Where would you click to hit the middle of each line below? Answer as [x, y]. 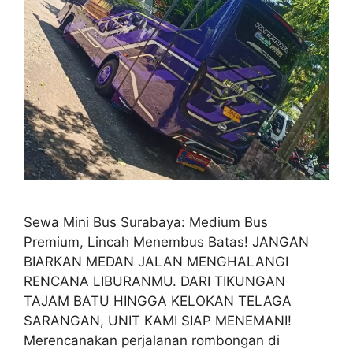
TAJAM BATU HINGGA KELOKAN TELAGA [158, 301]
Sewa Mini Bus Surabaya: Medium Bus [146, 222]
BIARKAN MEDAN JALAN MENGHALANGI [156, 261]
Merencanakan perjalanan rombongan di [152, 340]
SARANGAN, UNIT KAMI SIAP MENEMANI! [158, 320]
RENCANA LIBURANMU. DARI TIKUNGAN [154, 281]
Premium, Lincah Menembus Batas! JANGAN [166, 242]
